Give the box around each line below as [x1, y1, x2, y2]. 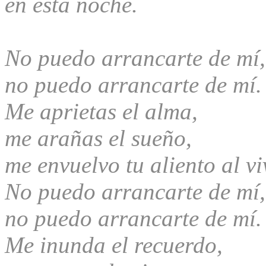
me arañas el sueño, [5, 125, 192, 151]
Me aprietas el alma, [5, 98, 198, 124]
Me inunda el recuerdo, [5, 232, 223, 258]
